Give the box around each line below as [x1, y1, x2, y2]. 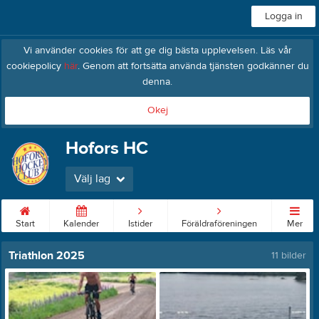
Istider [128, 218, 153, 229]
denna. [142, 75, 172, 88]
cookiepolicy [6, 60, 64, 73]
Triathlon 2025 [9, 249, 85, 263]
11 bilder [271, 249, 306, 262]
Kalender [63, 218, 100, 229]
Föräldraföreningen [182, 218, 258, 229]
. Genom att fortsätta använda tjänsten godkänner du [77, 60, 309, 73]
